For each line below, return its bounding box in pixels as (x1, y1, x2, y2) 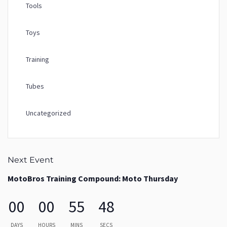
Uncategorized (26, 108, 71, 118)
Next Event (8, 155, 54, 165)
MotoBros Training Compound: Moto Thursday (8, 173, 178, 183)
